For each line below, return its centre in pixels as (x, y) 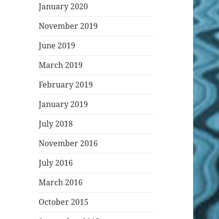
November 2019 (68, 26)
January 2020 (64, 7)
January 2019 (64, 104)
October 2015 (64, 202)
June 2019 (57, 46)
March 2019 (61, 65)
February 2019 (66, 85)
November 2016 (68, 143)
